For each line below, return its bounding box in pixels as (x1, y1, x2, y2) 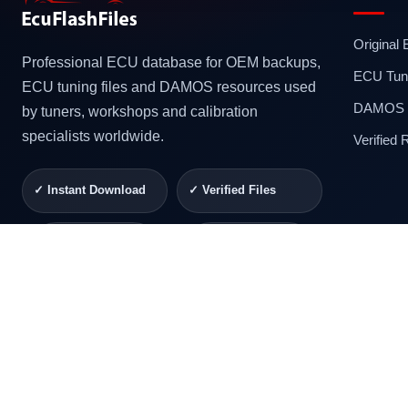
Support (188, 262, 234, 276)
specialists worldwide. (22, 128, 164, 145)
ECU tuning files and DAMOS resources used (22, 79, 316, 96)
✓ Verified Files (188, 184, 276, 198)
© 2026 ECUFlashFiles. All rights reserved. (22, 361, 267, 376)
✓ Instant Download (34, 184, 146, 198)
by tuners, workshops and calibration (22, 104, 258, 120)
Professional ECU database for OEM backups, (22, 55, 321, 71)
